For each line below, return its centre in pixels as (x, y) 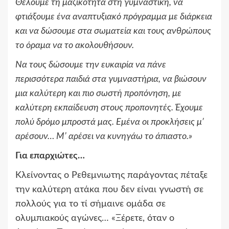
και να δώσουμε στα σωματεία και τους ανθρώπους (113, 31)
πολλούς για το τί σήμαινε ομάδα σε (90, 204)
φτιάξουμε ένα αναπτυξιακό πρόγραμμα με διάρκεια (114, 17)
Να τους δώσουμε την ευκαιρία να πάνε (91, 65)
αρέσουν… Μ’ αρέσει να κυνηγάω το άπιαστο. (102, 137)
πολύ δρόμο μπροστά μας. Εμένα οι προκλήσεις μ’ (110, 122)
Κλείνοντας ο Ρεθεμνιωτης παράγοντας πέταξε (111, 176)
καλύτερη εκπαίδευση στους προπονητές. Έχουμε (109, 108)
